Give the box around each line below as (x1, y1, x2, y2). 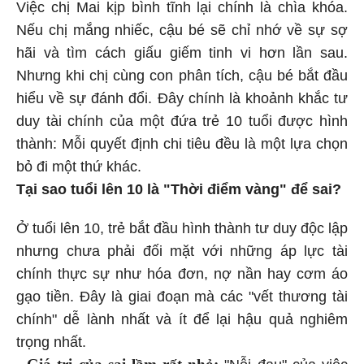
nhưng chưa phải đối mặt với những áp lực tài (16, 240, 348, 258)
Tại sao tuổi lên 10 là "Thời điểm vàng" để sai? (16, 179, 341, 196)
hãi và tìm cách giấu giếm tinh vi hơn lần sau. (16, 42, 348, 59)
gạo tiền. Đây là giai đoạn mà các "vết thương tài (16, 286, 348, 303)
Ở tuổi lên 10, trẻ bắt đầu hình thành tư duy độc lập (16, 218, 348, 235)
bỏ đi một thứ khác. (16, 156, 141, 173)
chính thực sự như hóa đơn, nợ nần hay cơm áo (16, 263, 348, 280)
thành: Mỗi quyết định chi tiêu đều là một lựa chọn (16, 133, 348, 150)
